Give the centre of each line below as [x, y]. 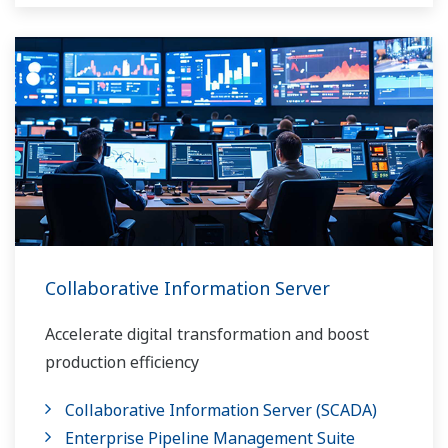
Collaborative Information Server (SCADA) [221, 410]
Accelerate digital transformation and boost [207, 334]
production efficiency [122, 362]
